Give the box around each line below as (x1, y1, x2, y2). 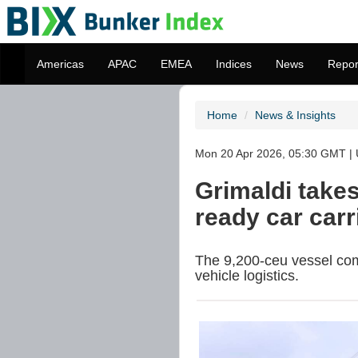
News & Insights (255, 109, 336, 121)
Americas (37, 58, 84, 70)
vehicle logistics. (195, 268, 299, 284)
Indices (216, 58, 252, 70)
